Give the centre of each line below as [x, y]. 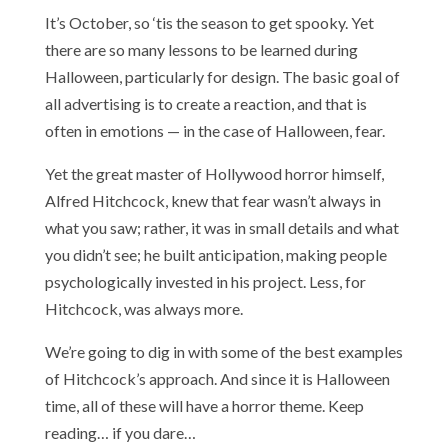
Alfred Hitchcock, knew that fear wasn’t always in [212, 200]
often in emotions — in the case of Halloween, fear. [214, 130]
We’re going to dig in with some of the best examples [223, 351]
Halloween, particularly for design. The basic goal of [222, 76]
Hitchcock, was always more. [143, 308]
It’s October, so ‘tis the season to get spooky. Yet [209, 22]
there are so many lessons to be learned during [201, 49]
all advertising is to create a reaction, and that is [205, 103]
